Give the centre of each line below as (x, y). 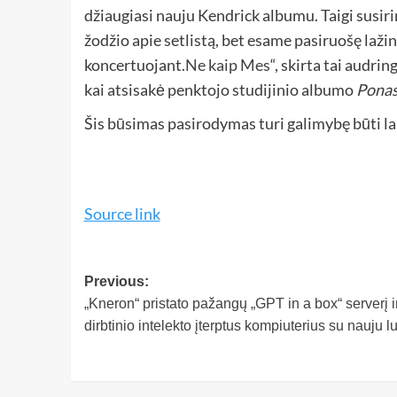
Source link (122, 214)
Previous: (116, 282)
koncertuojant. (134, 65)
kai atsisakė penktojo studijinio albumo (220, 90)
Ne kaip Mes (227, 65)
